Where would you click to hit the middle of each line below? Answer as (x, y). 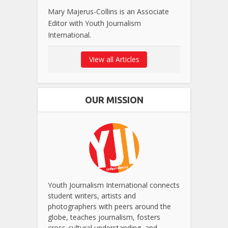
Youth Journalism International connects (114, 185)
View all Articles (114, 59)
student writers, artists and (92, 196)
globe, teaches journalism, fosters (104, 217)
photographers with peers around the (109, 207)
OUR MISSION (114, 99)
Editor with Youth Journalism (94, 23)
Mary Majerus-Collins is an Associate (108, 11)
